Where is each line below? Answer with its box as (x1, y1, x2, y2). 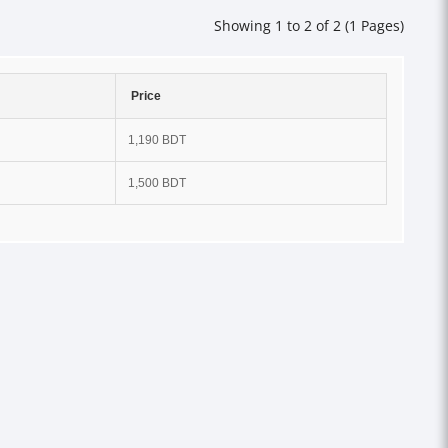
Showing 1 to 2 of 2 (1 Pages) (214, 16, 404, 35)
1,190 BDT (128, 133, 186, 147)
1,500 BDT (128, 176, 186, 190)
